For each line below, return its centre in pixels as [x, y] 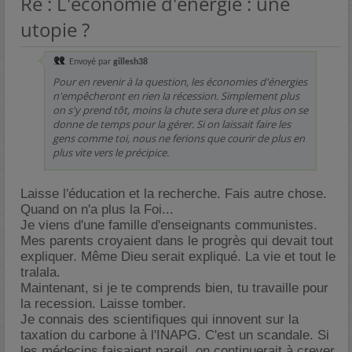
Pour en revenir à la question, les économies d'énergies [180, 82]
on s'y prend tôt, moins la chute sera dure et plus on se [180, 110]
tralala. [40, 272]
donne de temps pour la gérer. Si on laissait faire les [172, 124]
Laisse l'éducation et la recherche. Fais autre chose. [174, 194]
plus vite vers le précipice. [111, 152]
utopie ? [55, 29]
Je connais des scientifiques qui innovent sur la [159, 319]
